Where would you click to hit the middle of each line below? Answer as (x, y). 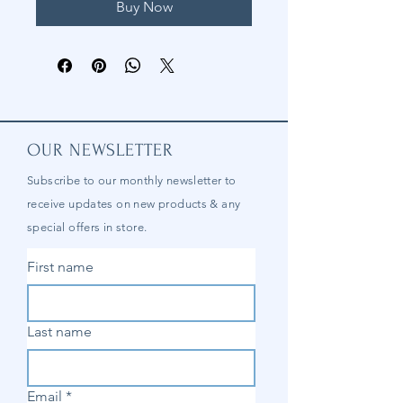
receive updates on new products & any (134, 203)
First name (60, 266)
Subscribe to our (73, 180)
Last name (59, 331)
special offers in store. (87, 227)
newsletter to (200, 180)
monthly (141, 180)
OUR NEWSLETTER (100, 150)
